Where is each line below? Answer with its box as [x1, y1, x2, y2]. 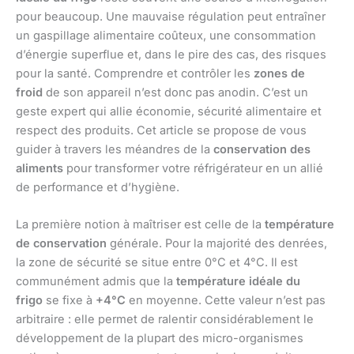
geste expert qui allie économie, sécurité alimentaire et [16, 104, 322, 119]
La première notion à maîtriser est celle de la [16, 217, 265, 232]
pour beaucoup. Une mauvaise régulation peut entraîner [16, 9, 326, 24]
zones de [254, 66, 305, 81]
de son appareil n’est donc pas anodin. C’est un [43, 85, 308, 100]
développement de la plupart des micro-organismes [16, 331, 303, 346]
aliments [16, 161, 63, 176]
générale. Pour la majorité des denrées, [107, 236, 327, 251]
